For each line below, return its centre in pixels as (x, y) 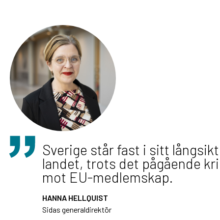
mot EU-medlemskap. (108, 177)
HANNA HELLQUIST (75, 197)
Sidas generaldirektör (77, 209)
